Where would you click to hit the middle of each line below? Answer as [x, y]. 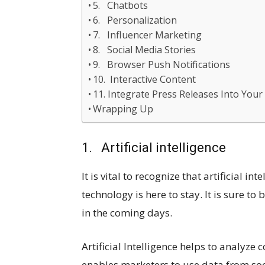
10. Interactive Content [145, 79]
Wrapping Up [123, 109]
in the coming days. [127, 213]
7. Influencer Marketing [148, 35]
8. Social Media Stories [145, 50]
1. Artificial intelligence [154, 148]
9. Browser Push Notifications [162, 64]
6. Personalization [135, 20]
